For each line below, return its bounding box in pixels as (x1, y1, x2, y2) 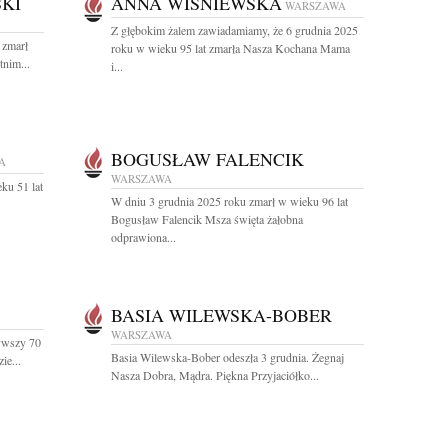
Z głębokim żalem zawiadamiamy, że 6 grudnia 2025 (111, 22, 358, 38)
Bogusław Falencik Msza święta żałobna (111, 211, 303, 227)
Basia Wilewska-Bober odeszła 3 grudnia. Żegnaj (111, 349, 344, 365)
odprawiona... (111, 229, 176, 245)
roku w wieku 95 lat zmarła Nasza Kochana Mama (111, 40, 350, 56)
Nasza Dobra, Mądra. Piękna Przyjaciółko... (111, 367, 319, 383)
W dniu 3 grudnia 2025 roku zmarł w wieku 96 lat (111, 193, 348, 209)
